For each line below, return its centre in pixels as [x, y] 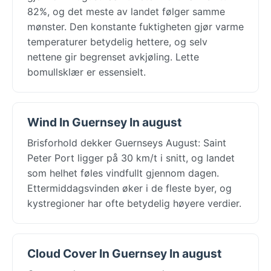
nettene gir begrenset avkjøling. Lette [113, 57]
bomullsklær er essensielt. [87, 72]
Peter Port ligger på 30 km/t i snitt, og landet [131, 158]
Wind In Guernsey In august [104, 122]
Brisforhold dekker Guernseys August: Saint [127, 142]
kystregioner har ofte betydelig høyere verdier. [134, 203]
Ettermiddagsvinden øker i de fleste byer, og [129, 188]
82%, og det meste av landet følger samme [126, 11]
